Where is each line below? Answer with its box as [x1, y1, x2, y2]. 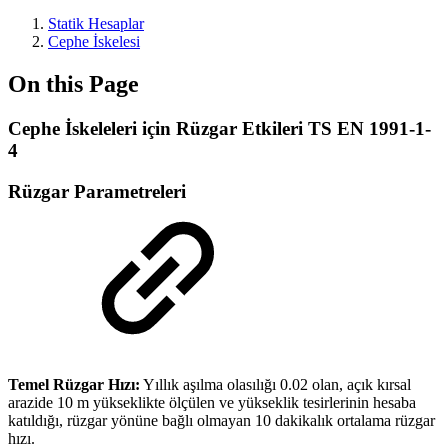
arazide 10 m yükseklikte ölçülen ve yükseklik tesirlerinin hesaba [8, 394, 416, 412]
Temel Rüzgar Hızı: [8, 376, 140, 394]
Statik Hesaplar [48, 15, 144, 32]
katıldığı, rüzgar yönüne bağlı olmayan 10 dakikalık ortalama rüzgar [8, 412, 435, 430]
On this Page [8, 70, 139, 97]
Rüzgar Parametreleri [8, 180, 186, 202]
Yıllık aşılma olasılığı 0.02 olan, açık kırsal [140, 376, 411, 394]
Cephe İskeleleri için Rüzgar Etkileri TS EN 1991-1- [8, 117, 431, 139]
